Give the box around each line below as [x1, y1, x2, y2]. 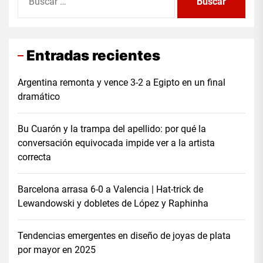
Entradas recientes [26, 46, 160, 64]
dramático [18, 90, 60, 102]
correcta [18, 151, 51, 163]
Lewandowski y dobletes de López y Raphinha [18, 197, 208, 209]
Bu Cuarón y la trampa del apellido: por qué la [18, 123, 206, 134]
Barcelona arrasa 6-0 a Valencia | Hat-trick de [18, 183, 203, 195]
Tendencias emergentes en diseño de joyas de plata [18, 230, 231, 241]
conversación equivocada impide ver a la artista [18, 137, 215, 149]
